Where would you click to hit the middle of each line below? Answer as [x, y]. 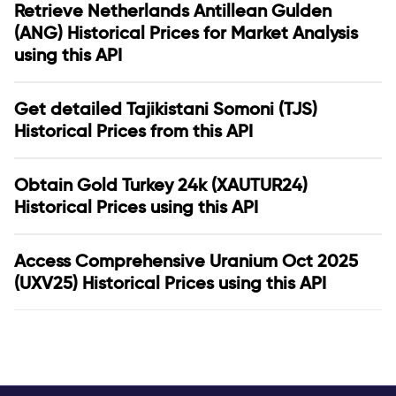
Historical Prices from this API [133, 131]
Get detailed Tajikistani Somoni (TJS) [166, 109]
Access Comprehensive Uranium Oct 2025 [186, 261]
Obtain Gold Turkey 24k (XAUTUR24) [161, 185]
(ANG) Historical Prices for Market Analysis [186, 33]
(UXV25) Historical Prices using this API [170, 283]
